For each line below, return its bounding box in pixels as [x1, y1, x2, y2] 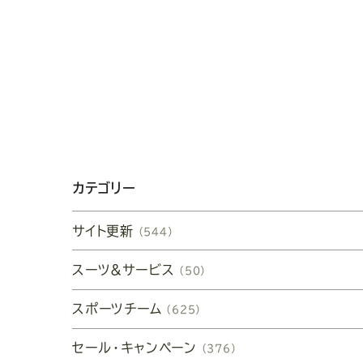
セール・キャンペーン [72, 341, 197, 355]
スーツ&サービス [72, 263, 175, 277]
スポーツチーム [72, 302, 162, 316]
